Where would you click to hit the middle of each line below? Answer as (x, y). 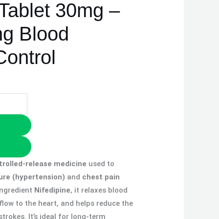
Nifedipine (52, 190)
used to (100, 164)
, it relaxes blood (99, 190)
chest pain (101, 177)
